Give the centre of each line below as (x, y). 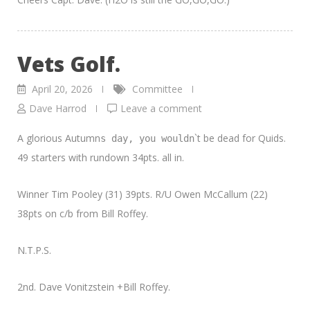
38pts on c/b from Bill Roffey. (83, 213)
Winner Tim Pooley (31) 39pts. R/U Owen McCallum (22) (143, 194)
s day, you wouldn (147, 138)
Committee (157, 89)
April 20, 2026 (62, 89)
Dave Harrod (58, 108)
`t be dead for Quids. (240, 138)
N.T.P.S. (34, 250)
